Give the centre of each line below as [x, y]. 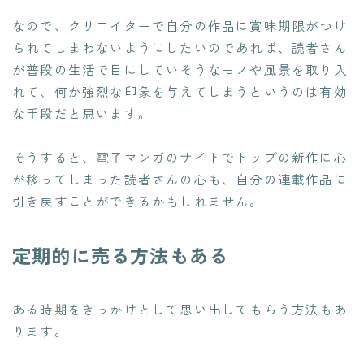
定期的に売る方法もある [121, 256]
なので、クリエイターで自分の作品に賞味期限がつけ [180, 26]
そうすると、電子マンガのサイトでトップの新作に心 [180, 157]
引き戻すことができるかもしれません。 [138, 201]
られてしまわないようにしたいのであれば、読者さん [180, 48]
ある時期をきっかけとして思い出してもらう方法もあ [180, 309]
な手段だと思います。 [82, 113]
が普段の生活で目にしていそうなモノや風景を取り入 [180, 69]
